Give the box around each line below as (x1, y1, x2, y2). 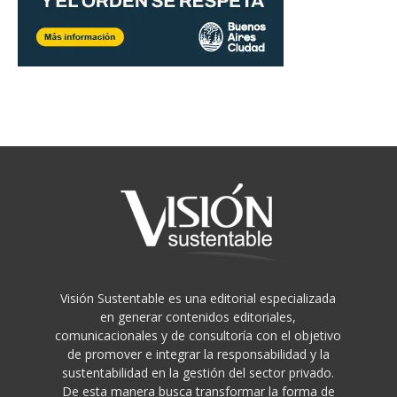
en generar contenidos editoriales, (100, 308, 297, 326)
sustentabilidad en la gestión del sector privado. (62, 364, 335, 382)
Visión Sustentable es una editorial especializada (60, 290, 337, 307)
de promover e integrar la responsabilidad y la (66, 346, 330, 363)
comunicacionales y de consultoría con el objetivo (55, 327, 342, 345)
